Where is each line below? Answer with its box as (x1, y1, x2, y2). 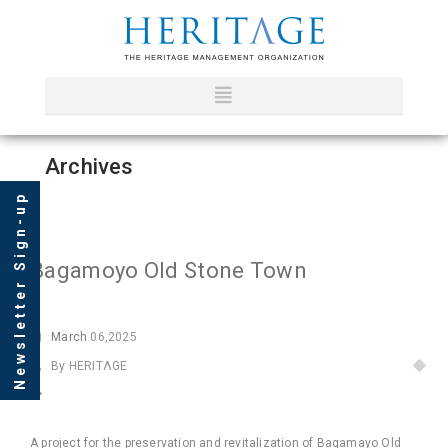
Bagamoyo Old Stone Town (30, 258, 307, 283)
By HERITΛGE (51, 359, 128, 373)
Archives (45, 154, 134, 179)
